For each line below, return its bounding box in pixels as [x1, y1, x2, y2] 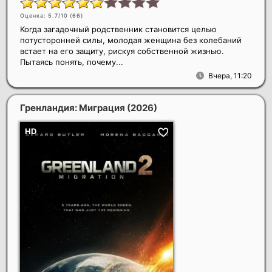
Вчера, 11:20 [208, 71, 252, 81]
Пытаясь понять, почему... [20, 57, 123, 67]
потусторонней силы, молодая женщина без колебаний [20, 35, 242, 46]
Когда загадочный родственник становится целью [20, 24, 217, 35]
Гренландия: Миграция [20, 102, 127, 114]
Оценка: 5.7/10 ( [20, 12, 72, 19]
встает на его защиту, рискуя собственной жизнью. [20, 46, 224, 56]
